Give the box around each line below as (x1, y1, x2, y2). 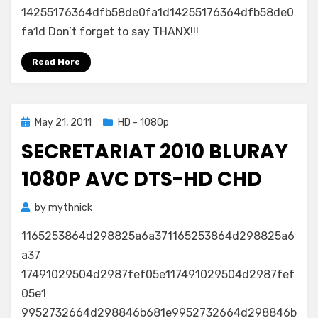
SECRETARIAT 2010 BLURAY (21, 138, 288, 165)
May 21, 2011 (35, 116, 92, 128)
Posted (21, 116, 54, 128)
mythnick (48, 202, 92, 214)
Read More (32, 57, 80, 67)
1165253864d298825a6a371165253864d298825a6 (21, 229, 295, 243)
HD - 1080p (118, 116, 169, 128)
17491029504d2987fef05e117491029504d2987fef (21, 268, 295, 281)
